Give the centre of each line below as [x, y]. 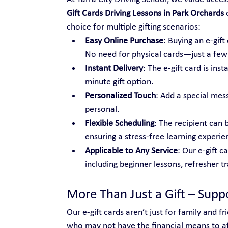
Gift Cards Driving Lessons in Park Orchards [145, 14]
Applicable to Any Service [131, 151]
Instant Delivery [114, 69]
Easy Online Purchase [124, 41]
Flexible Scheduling [119, 124]
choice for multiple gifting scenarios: [133, 27]
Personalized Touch [120, 96]
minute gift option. [119, 82]
